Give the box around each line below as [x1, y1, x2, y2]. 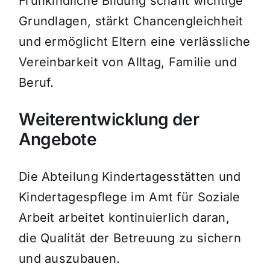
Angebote [18, 129, 97, 150]
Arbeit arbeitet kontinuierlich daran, [18, 210, 230, 225]
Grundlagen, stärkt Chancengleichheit [18, 14, 243, 29]
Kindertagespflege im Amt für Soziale [18, 190, 240, 205]
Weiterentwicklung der [18, 109, 199, 130]
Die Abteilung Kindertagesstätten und [18, 169, 241, 184]
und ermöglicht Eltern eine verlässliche [18, 34, 251, 49]
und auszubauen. [18, 251, 121, 266]
